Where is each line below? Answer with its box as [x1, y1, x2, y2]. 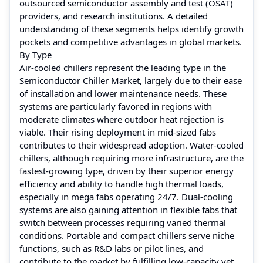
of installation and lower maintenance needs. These [19, 87, 227, 99]
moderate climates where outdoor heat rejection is [19, 113, 224, 125]
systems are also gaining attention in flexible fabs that [19, 203, 237, 215]
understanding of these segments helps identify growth [19, 22, 244, 35]
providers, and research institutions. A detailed [19, 9, 208, 22]
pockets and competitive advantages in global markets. [19, 35, 242, 48]
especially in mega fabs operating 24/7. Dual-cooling [19, 190, 233, 203]
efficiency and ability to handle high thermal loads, [19, 177, 224, 190]
